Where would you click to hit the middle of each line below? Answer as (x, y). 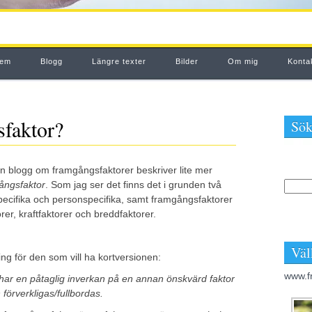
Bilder (187, 61)
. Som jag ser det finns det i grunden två (133, 184)
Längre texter (119, 61)
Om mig (243, 61)
